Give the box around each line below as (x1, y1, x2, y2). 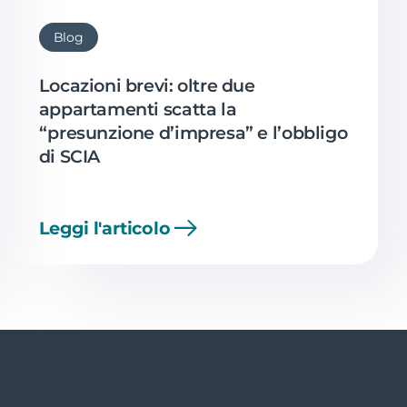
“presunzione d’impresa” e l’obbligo (38, 121, 348, 144)
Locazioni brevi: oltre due (38, 74, 255, 96)
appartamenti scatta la (38, 97, 237, 120)
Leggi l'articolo (38, 216, 171, 239)
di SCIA (38, 144, 100, 167)
